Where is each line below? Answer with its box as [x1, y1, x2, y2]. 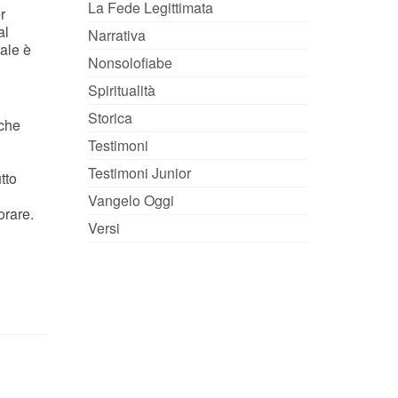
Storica [87, 107, 132, 129]
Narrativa [87, 25, 146, 46]
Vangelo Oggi [87, 190, 174, 211]
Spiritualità [87, 80, 155, 101]
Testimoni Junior [87, 163, 191, 184]
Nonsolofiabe [87, 52, 172, 74]
